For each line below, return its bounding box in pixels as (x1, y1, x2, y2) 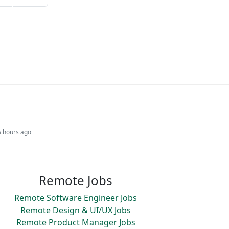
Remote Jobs (39, 172, 112, 189)
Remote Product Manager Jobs (16, 217, 135, 228)
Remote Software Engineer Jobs (14, 192, 137, 203)
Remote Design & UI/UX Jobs (20, 204, 131, 216)
